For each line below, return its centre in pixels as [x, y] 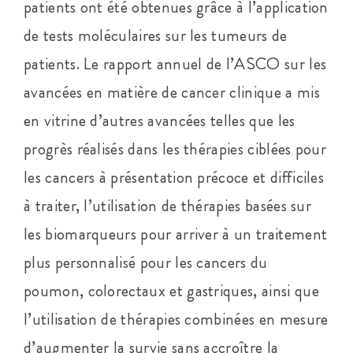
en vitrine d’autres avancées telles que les [159, 120]
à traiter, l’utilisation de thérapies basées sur [167, 205]
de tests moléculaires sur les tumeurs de [155, 35]
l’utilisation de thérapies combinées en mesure [176, 319]
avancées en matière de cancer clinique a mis [171, 92]
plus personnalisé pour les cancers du [145, 262]
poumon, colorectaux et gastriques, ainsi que [171, 290]
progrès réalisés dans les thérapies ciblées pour [175, 149]
